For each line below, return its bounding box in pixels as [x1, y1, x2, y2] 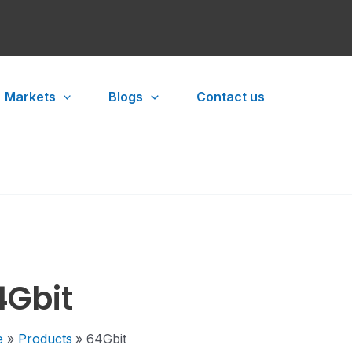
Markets [4, 89, 56, 104]
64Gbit [86, 331, 127, 346]
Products [17, 331, 72, 346]
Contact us [196, 89, 265, 104]
